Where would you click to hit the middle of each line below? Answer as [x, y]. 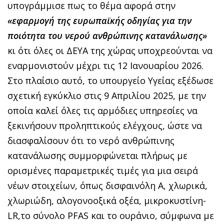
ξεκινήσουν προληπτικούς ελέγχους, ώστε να [105, 125]
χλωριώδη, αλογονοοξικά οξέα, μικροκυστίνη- [107, 200]
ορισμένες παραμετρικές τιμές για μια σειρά [103, 170]
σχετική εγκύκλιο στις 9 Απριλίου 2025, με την [107, 95]
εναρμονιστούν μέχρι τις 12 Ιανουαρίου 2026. [105, 65]
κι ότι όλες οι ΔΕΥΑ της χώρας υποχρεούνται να [110, 50]
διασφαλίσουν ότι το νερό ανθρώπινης [91, 140]
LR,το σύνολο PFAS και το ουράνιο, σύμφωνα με [111, 215]
